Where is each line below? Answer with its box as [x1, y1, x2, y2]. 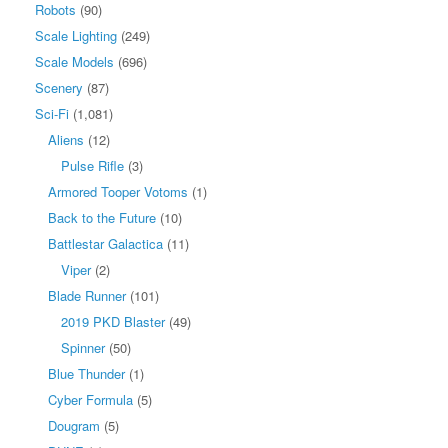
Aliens [48, 129, 84, 149]
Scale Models [35, 51, 114, 71]
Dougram [48, 415, 100, 435]
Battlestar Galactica [48, 233, 163, 253]
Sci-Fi [35, 103, 69, 123]
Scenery [35, 77, 83, 97]
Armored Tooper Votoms [48, 181, 188, 201]
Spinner [61, 337, 105, 357]
